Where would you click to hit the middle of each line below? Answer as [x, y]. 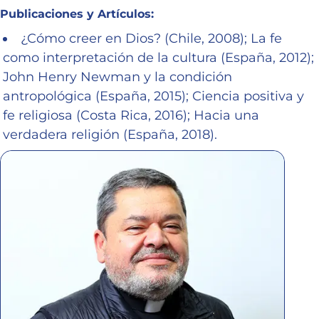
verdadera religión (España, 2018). [110, 134]
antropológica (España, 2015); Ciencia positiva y [153, 96]
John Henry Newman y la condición [117, 77]
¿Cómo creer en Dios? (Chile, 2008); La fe [151, 38]
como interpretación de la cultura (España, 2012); [158, 57]
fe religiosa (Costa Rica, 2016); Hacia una [131, 115]
